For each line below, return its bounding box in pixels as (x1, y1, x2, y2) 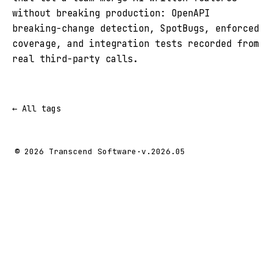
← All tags (12, 103, 61, 114)
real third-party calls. (12, 52, 138, 65)
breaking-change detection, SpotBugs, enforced (12, 22, 259, 35)
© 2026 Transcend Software (15, 146, 136, 157)
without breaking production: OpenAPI (12, 7, 210, 19)
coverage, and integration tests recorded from (12, 37, 259, 50)
